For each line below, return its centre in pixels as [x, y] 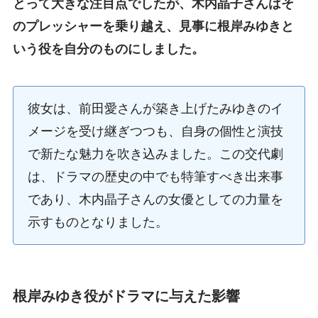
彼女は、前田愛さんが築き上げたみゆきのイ [155, 108]
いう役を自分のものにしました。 [108, 49]
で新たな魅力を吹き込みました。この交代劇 [155, 154]
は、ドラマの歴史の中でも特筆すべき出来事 [155, 176]
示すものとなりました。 [98, 222]
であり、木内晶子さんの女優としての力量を [155, 199]
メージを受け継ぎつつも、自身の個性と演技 [155, 131]
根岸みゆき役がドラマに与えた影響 [126, 296]
